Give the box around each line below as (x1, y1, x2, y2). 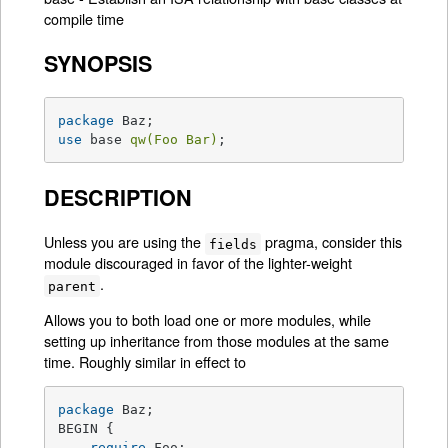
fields (209, 236, 258, 252)
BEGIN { (58, 421, 115, 437)
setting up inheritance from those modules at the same (44, 329, 390, 351)
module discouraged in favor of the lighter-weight (44, 252, 353, 274)
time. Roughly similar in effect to (44, 350, 247, 372)
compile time (44, 8, 125, 30)
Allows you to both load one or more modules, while (44, 308, 372, 330)
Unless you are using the (44, 231, 206, 253)
